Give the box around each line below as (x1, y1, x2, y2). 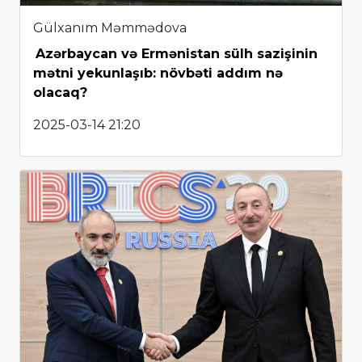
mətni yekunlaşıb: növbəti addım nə (33, 65, 283, 82)
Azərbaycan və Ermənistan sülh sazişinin (36, 46, 318, 62)
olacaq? (33, 85, 87, 101)
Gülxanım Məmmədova (33, 20, 187, 36)
